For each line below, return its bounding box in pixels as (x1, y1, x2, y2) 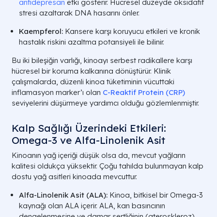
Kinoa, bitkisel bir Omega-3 (108, 190, 203, 200)
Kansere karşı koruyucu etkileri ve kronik (63, 26, 200, 36)
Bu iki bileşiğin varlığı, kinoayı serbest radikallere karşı (12, 55, 192, 65)
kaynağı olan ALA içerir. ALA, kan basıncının (19, 201, 165, 210)
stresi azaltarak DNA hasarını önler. (19, 8, 139, 17)
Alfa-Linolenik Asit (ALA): (19, 190, 108, 200)
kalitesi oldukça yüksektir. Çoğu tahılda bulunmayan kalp (12, 161, 203, 170)
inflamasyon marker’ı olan (12, 87, 103, 97)
